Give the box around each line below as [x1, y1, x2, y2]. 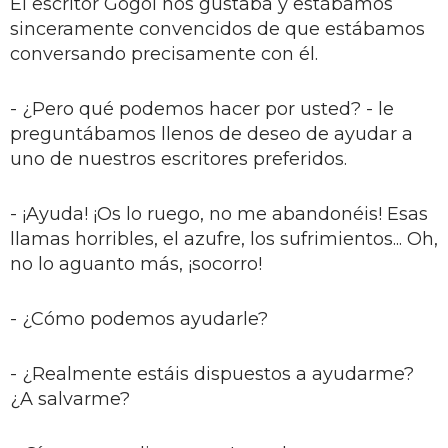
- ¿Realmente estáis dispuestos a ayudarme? [10, 362, 414, 385]
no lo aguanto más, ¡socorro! [10, 252, 262, 275]
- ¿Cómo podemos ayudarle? [10, 307, 268, 330]
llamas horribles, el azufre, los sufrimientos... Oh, [10, 227, 438, 250]
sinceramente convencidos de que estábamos [10, 17, 425, 40]
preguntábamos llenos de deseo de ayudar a [10, 122, 413, 145]
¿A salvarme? [10, 387, 130, 410]
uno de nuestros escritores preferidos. [10, 147, 347, 170]
